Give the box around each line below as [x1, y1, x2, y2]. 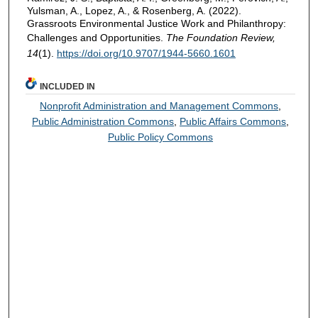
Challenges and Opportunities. [26, 31, 166, 43]
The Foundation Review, [165, 31, 275, 43]
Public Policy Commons [108, 131, 214, 143]
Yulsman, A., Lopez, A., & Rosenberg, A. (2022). [26, 4, 241, 16]
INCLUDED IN [40, 81, 96, 92]
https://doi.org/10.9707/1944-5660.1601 [56, 47, 236, 59]
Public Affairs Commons [180, 115, 287, 127]
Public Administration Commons [32, 115, 175, 127]
